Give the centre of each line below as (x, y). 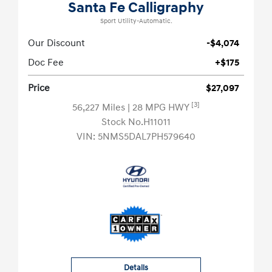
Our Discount (56, 43)
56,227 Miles (100, 108)
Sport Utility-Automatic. (136, 22)
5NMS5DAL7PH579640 (147, 137)
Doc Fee (46, 63)
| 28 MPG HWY (159, 108)
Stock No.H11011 (136, 122)
